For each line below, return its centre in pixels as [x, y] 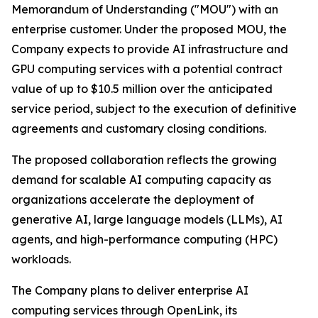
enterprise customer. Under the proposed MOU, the [149, 29]
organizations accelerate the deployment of [133, 199]
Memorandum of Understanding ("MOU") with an [145, 9]
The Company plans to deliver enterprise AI [130, 290]
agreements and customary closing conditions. [139, 128]
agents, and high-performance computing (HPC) [144, 239]
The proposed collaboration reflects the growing [144, 160]
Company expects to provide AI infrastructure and [150, 49]
